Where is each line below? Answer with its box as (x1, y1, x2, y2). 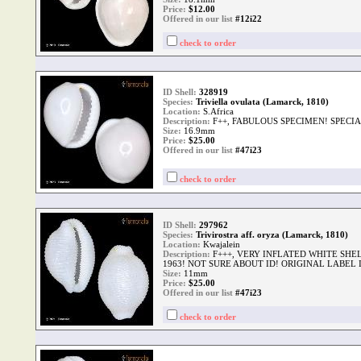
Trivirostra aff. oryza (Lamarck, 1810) (196, 230, 348, 239)
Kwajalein (201, 239, 240, 249)
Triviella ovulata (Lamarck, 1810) (196, 97, 329, 106)
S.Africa (201, 106, 234, 116)
